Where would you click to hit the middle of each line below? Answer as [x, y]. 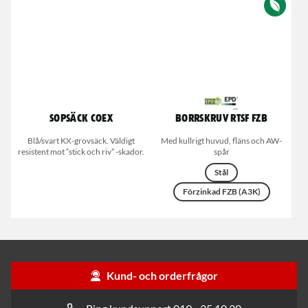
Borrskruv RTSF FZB [221, 119]
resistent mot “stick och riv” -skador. [81, 152]
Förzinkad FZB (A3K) [221, 191]
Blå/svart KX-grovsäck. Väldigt [81, 141]
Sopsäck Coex [81, 119]
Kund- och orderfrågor [162, 275]
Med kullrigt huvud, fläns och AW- [221, 141]
